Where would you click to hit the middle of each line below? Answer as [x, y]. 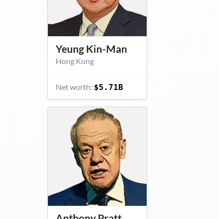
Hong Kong [75, 61]
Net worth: [75, 87]
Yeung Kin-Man [91, 49]
